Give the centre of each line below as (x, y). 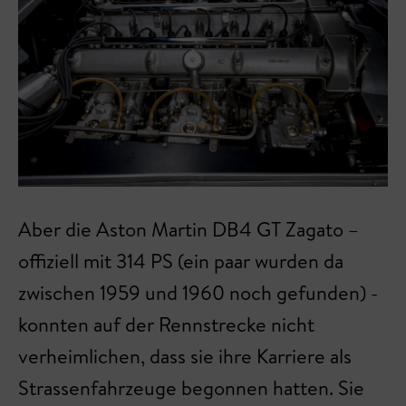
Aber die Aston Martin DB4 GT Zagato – (188, 229)
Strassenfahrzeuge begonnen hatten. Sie (191, 388)
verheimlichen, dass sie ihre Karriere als (185, 356)
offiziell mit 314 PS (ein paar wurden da (181, 261)
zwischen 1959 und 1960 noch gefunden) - (198, 293)
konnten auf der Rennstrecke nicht (166, 324)
